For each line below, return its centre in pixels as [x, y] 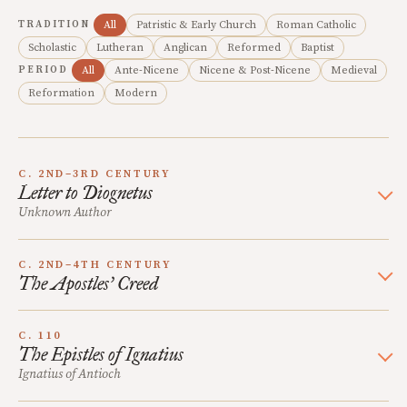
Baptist [318, 48]
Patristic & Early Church [196, 25]
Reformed [254, 48]
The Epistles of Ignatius [101, 354]
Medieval [353, 70]
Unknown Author [65, 213]
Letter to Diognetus [85, 193]
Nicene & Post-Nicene [254, 70]
